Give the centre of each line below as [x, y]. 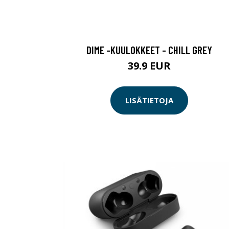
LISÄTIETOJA [149, 100]
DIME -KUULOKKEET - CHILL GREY [149, 50]
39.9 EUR [149, 65]
